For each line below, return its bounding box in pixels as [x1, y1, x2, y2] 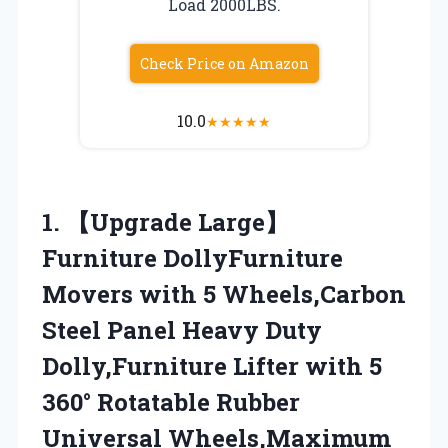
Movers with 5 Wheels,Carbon [42, 277, 406, 310]
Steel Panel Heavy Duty [42, 313, 322, 346]
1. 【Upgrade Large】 [42, 205, 289, 238]
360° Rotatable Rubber [42, 385, 300, 418]
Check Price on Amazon [139, 53, 309, 73]
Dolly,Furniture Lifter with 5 [42, 349, 382, 382]
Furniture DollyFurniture [42, 241, 343, 274]
